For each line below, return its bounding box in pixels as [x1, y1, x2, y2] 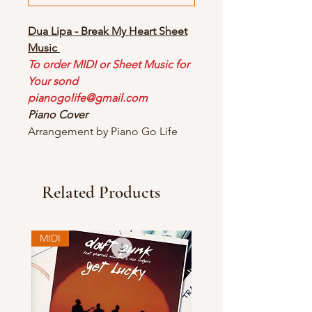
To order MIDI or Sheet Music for [28, 58, 189, 72]
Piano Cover [28, 108, 91, 122]
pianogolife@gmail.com [28, 91, 148, 105]
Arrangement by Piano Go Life [28, 125, 178, 139]
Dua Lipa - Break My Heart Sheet [28, 24, 187, 38]
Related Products [42, 182, 160, 203]
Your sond [28, 75, 78, 88]
